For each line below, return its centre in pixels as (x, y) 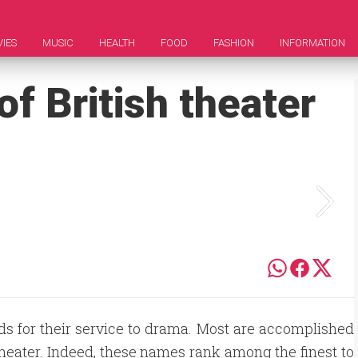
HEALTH (117, 43)
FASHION (234, 43)
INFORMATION (312, 43)
